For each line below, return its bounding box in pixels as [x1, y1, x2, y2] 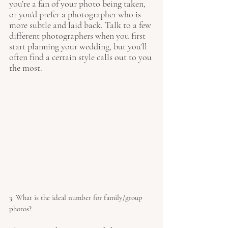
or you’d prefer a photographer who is [9, 9, 143, 20]
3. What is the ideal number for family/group [9, 193, 145, 203]
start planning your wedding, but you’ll [9, 41, 149, 52]
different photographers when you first [9, 30, 148, 41]
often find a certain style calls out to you [9, 51, 154, 63]
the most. [9, 62, 44, 73]
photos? [9, 204, 32, 214]
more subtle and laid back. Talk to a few [9, 19, 153, 31]
